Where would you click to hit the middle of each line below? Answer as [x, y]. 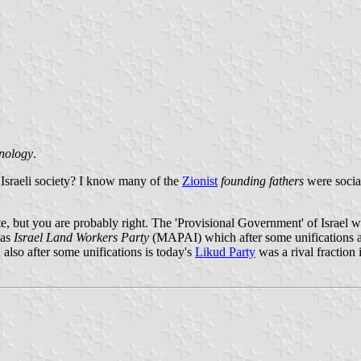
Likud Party [225, 251]
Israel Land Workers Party [81, 237]
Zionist [200, 180]
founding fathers [262, 180]
